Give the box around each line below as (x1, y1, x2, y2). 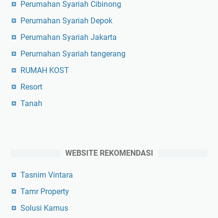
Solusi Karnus (20, 203, 68, 213)
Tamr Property (20, 186, 69, 196)
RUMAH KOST (20, 65, 69, 75)
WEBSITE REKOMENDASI (65, 148, 153, 158)
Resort (20, 82, 42, 91)
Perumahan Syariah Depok (20, 16, 112, 25)
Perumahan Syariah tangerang (20, 49, 126, 58)
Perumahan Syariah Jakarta (20, 32, 117, 42)
